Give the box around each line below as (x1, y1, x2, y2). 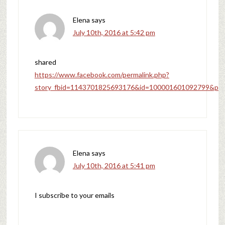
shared (34, 57, 56, 66)
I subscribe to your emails (34, 190, 115, 199)
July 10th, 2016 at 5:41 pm (72, 161, 155, 170)
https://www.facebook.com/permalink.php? (34, 70, 169, 79)
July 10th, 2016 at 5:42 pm (72, 28, 155, 37)
